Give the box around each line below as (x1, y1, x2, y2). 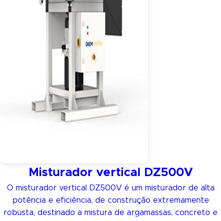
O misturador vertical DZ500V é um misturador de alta (6, 184, 215, 192)
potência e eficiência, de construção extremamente (12, 196, 209, 204)
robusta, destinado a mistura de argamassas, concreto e (3, 209, 218, 217)
